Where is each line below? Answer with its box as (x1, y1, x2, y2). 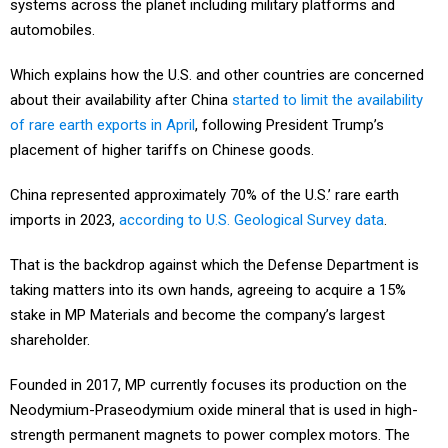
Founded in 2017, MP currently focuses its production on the (10, 376, 407, 395)
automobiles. (10, 21, 95, 40)
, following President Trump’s (195, 116, 384, 135)
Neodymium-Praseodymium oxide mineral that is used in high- (10, 401, 418, 420)
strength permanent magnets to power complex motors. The (10, 426, 410, 445)
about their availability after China (10, 91, 232, 110)
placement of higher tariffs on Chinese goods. (10, 141, 314, 160)
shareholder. (10, 331, 90, 350)
